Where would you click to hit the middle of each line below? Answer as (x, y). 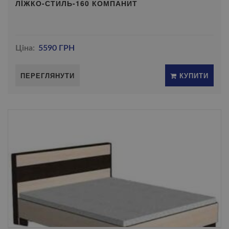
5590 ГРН (57, 48)
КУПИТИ (193, 75)
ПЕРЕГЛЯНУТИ (48, 75)
